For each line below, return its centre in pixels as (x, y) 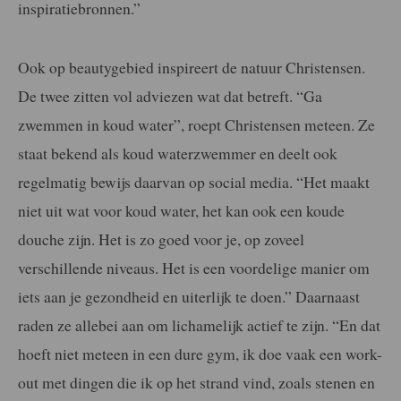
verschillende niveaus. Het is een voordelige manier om (194, 267)
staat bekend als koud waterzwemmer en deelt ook (178, 153)
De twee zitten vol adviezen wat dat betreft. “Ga (170, 95)
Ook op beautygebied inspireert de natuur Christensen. (192, 67)
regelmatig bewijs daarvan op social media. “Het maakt (194, 181)
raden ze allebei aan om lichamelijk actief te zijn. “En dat (199, 324)
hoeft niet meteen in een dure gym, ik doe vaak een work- (200, 353)
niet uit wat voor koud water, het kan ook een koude (181, 210)
